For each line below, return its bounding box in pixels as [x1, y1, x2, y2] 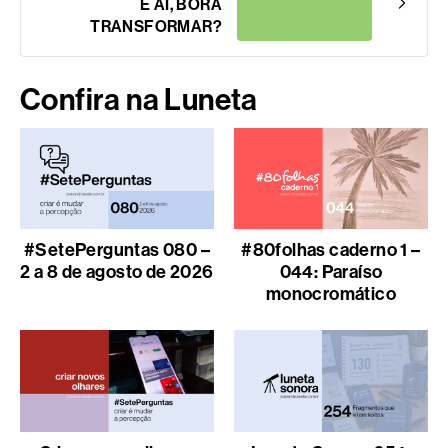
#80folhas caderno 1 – [241, 239, 421, 262]
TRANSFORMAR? [90, 16, 222, 36]
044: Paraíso [279, 261, 383, 284]
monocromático [265, 283, 397, 306]
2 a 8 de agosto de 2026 [20, 261, 214, 284]
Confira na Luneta [20, 81, 258, 118]
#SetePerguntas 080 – [24, 239, 210, 262]
